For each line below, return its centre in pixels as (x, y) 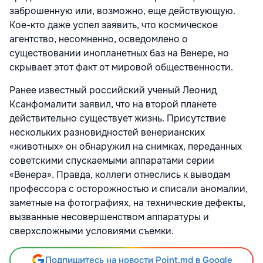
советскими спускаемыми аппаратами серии (112, 161)
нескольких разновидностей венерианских (107, 133)
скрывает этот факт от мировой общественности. (121, 68)
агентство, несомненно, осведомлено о (99, 39)
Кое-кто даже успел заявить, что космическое (114, 25)
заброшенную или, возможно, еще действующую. (122, 11)
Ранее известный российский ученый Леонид (113, 90)
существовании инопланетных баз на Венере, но (119, 53)
